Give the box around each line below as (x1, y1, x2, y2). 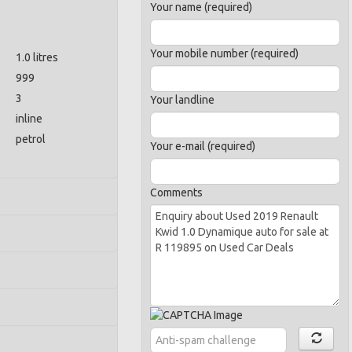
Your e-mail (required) (150, 140, 256, 152)
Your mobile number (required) (150, 47, 299, 60)
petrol (16, 133, 46, 145)
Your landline (150, 93, 215, 106)
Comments (150, 186, 203, 199)
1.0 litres (16, 51, 58, 64)
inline (16, 112, 42, 125)
